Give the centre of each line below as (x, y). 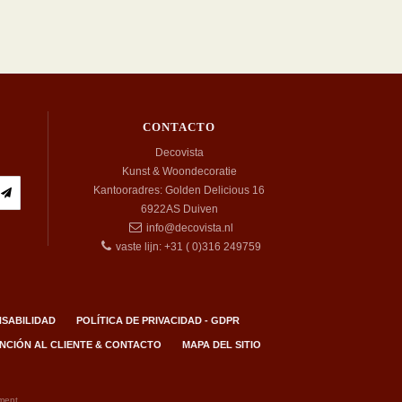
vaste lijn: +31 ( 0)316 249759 (189, 247)
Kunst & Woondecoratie (179, 171)
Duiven (200, 209)
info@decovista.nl (190, 228)
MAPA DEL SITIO (221, 345)
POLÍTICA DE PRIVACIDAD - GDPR (158, 320)
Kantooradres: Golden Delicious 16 (179, 190)
